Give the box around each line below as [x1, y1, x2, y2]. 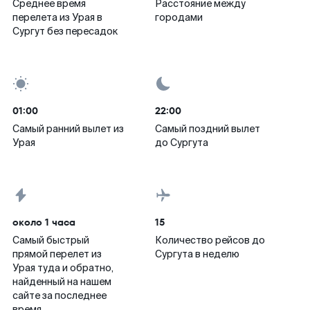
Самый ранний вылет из [12, 122, 124, 135]
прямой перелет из [12, 248, 102, 260]
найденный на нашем [12, 275, 111, 288]
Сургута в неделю [155, 248, 239, 260]
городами [155, 11, 203, 24]
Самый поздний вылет [155, 122, 260, 135]
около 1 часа [12, 215, 75, 229]
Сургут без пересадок [12, 25, 118, 37]
